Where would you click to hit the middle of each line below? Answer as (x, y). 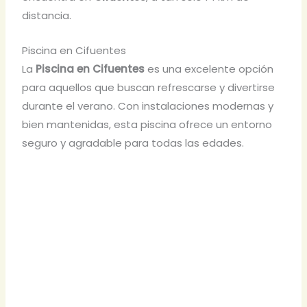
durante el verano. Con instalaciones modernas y (148, 106)
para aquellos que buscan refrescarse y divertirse (149, 87)
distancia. (47, 15)
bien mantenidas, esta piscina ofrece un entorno (147, 124)
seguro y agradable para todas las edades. (133, 143)
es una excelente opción (209, 69)
